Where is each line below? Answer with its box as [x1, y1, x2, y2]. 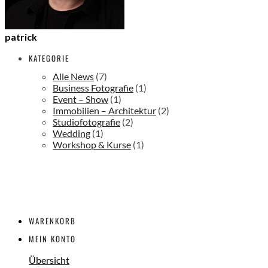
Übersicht [29, 254, 69, 266]
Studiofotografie [53, 115, 120, 127]
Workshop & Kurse [53, 138, 131, 150]
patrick [5, 31, 37, 42]
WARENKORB [29, 214, 76, 227]
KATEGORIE [29, 51, 69, 64]
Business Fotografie [53, 81, 133, 93]
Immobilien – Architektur [53, 104, 156, 116]
